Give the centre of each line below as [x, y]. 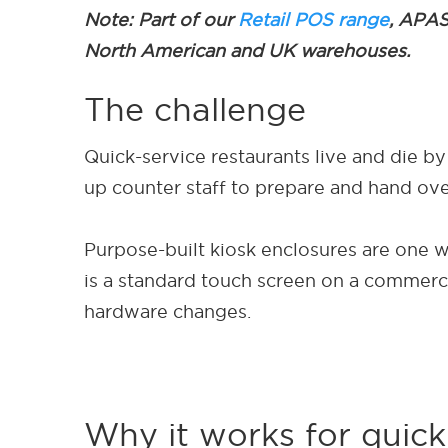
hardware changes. [167, 311]
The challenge [195, 109]
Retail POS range [313, 19]
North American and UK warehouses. [249, 50]
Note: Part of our [161, 19]
